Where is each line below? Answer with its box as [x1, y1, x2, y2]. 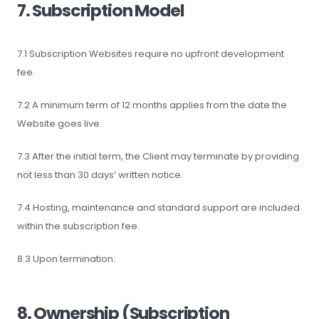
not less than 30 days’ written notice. [17, 168, 183, 182]
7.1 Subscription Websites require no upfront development [17, 47, 284, 61]
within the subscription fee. [17, 219, 140, 233]
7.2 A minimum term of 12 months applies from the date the [17, 98, 287, 112]
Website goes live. [17, 117, 102, 130]
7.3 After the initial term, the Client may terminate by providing [17, 150, 299, 163]
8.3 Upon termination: [17, 252, 115, 266]
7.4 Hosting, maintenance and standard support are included [17, 201, 300, 214]
